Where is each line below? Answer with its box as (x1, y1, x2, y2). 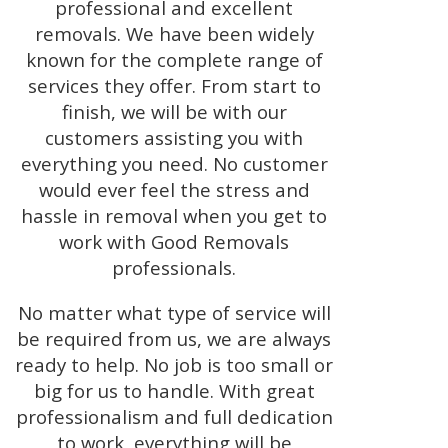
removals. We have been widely (34, 21, 314, 47)
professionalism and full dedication (15, 403, 333, 429)
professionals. (112, 255, 236, 281)
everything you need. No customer (20, 151, 328, 177)
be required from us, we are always (17, 325, 331, 351)
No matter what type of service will (17, 299, 331, 325)
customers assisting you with (45, 125, 303, 151)
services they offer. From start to (27, 73, 321, 99)
